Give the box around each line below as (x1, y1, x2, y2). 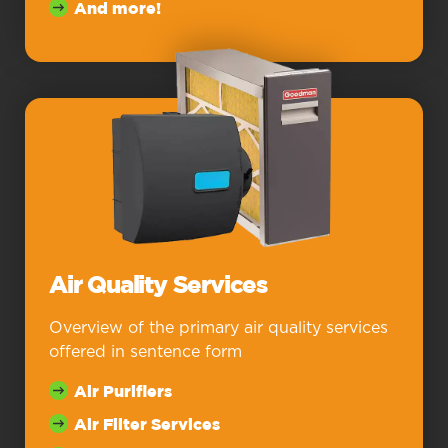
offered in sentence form (49, 343, 242, 360)
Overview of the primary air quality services (49, 319, 388, 336)
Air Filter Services (74, 417, 221, 433)
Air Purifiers (74, 384, 173, 400)
